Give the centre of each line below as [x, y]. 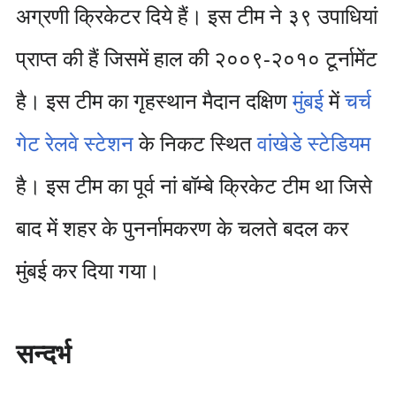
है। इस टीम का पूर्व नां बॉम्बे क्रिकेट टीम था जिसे [194, 185]
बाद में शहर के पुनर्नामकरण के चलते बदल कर [182, 228]
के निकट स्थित [195, 143]
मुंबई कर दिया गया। [88, 270]
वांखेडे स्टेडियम [313, 143]
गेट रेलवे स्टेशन [74, 143]
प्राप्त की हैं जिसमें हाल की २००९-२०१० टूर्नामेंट [196, 58]
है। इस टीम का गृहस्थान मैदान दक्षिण [154, 100]
